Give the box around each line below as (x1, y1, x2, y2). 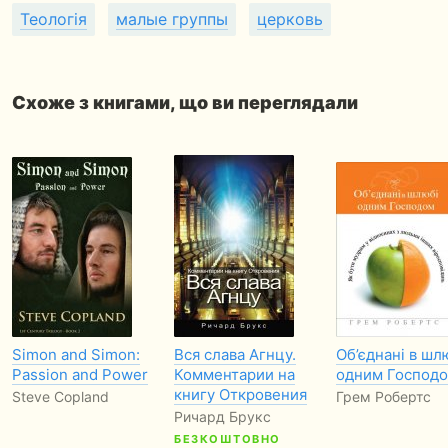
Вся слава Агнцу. (174, 345, 296, 364)
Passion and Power (12, 365, 148, 384)
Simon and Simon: (12, 345, 140, 364)
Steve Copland (12, 388, 109, 405)
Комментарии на (174, 365, 295, 384)
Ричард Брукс (174, 408, 271, 425)
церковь (257, 9, 323, 29)
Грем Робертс (336, 388, 431, 405)
